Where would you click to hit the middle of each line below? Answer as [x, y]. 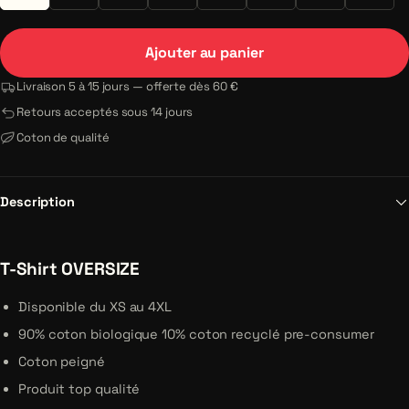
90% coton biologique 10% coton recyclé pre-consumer [196, 334]
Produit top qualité [79, 389]
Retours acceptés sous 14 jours [105, 112]
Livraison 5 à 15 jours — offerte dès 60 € [127, 86]
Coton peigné [62, 362]
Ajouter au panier [204, 52]
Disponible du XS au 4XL [95, 307]
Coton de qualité [63, 137]
